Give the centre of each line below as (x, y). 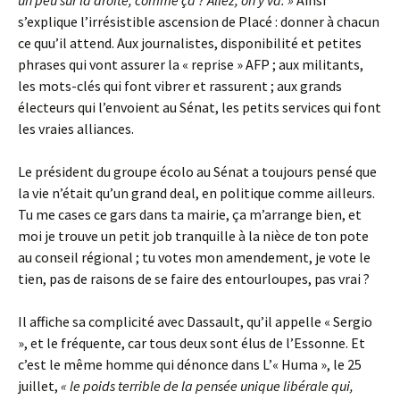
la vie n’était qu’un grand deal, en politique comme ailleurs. (196, 193)
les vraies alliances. (76, 129)
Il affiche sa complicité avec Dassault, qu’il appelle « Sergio (195, 321)
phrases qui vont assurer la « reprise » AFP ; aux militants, (191, 64)
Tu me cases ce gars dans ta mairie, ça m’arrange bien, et (190, 214)
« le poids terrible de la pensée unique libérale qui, (207, 386)
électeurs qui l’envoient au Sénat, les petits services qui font (200, 107)
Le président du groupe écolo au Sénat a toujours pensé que (197, 171)
